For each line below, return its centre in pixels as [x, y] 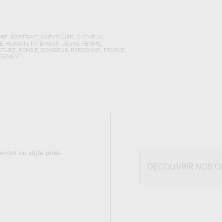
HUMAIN [17, 44]
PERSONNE [85, 51]
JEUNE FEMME [81, 44]
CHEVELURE [57, 38]
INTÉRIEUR [45, 44]
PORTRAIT [24, 38]
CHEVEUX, [90, 38]
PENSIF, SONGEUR [43, 51]
